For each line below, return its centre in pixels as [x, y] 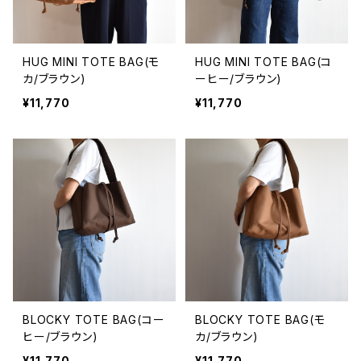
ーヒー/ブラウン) [239, 79]
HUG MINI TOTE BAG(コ [264, 62]
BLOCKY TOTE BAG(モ [260, 320]
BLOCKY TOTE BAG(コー [94, 320]
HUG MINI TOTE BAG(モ [91, 62]
